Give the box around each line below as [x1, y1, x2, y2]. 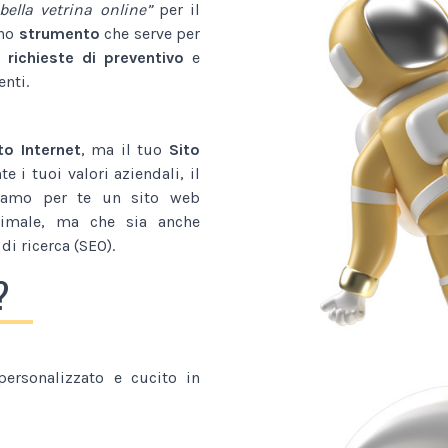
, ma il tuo [80, 139, 170, 159]
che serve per [99, 23, 201, 43]
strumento [18, 23, 100, 43]
